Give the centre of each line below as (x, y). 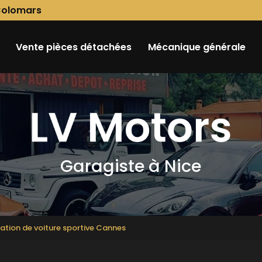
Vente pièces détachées (74, 47)
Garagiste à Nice (131, 166)
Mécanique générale (197, 47)
